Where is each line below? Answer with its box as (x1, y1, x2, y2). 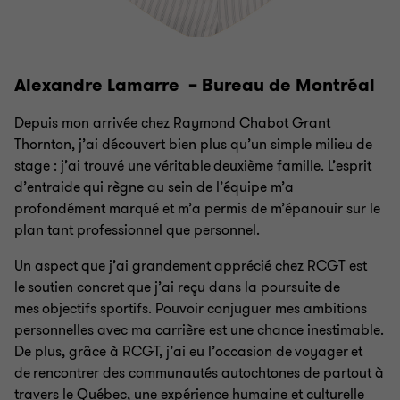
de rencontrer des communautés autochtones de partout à (14, 363, 384, 383)
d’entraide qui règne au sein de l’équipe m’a (14, 178, 294, 197)
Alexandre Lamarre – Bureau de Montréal (14, 73, 375, 97)
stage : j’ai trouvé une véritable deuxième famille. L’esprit (14, 156, 371, 176)
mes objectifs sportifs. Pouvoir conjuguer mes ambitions (14, 299, 367, 319)
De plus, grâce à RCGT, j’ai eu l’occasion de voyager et (14, 342, 362, 362)
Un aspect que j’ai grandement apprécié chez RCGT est (14, 256, 367, 276)
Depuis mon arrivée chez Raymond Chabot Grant (14, 113, 330, 133)
